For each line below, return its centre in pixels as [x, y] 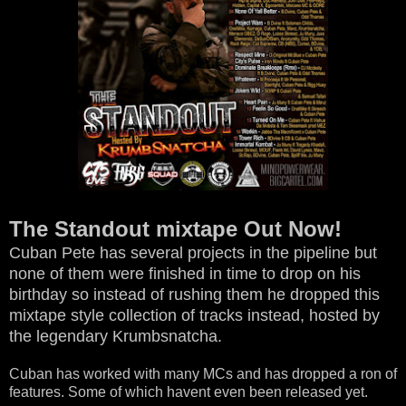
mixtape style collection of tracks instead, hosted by [194, 315]
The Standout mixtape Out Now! [175, 228]
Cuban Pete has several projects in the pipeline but [193, 252]
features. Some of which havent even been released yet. [188, 391]
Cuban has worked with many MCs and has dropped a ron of [203, 373]
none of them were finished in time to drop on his [185, 273]
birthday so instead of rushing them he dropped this [194, 294]
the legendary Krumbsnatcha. [116, 336]
